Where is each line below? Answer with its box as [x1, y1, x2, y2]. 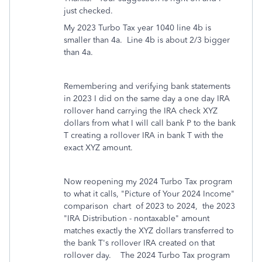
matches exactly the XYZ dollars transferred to [64, 226, 234, 236]
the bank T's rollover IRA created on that [64, 238, 215, 248]
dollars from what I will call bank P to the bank [64, 118, 236, 128]
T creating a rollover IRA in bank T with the [64, 130, 223, 140]
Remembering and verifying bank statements [64, 81, 230, 91]
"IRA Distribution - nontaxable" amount [64, 213, 209, 223]
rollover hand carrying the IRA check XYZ [64, 106, 218, 116]
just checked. [64, 6, 113, 16]
